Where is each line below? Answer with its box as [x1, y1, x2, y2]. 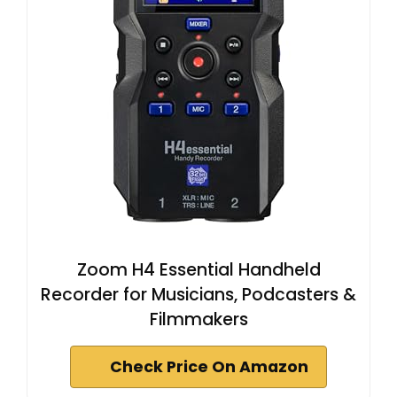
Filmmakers [149, 307, 248, 332]
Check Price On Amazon [110, 356, 308, 378]
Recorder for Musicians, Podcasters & [41, 283, 356, 307]
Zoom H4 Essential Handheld [76, 258, 321, 283]
